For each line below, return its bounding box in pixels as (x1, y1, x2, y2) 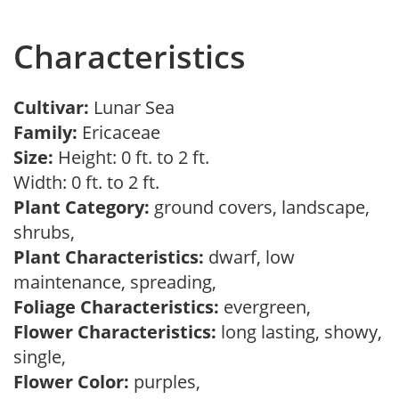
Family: (13, 120, 77, 144)
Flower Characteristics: (13, 320, 216, 344)
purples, (129, 370, 209, 394)
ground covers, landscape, (150, 195, 370, 219)
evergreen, (219, 295, 320, 319)
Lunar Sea (94, 95, 183, 119)
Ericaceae (77, 120, 169, 144)
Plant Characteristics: (13, 245, 204, 269)
